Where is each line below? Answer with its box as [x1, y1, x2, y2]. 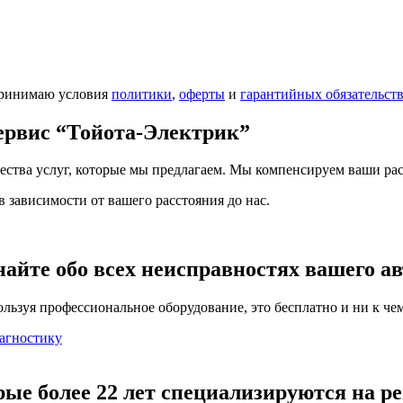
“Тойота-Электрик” [56, 120, 250, 144]
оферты [179, 85, 225, 102]
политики [112, 85, 172, 102]
